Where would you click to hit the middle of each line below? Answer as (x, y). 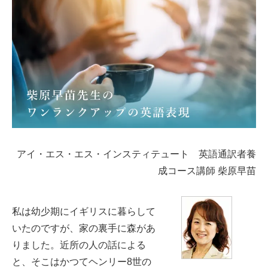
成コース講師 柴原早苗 (207, 171)
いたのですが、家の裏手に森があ (84, 229)
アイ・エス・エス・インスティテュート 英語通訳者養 (136, 154)
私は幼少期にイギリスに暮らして (84, 212)
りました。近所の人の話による (79, 245)
